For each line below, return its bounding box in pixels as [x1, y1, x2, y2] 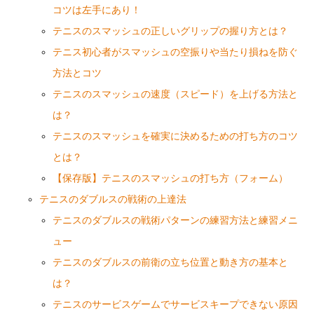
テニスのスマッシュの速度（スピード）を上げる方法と [52, 88, 298, 100]
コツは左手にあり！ [52, 4, 141, 15]
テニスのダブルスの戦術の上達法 [39, 193, 187, 205]
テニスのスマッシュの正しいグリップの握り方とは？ [52, 25, 288, 36]
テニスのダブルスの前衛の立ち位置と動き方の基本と [52, 257, 288, 268]
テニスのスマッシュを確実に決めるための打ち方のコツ [52, 130, 298, 142]
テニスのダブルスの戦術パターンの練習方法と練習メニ [52, 214, 298, 226]
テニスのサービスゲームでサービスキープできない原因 [52, 299, 298, 310]
